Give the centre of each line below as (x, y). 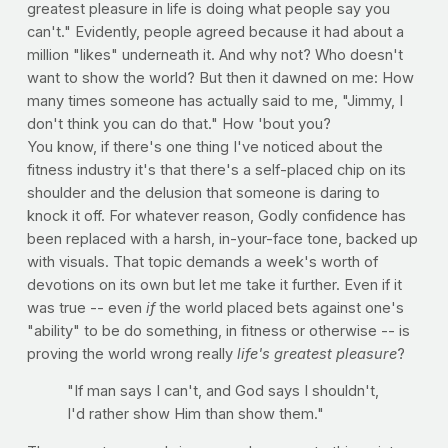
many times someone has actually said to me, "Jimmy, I (214, 100)
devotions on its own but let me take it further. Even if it (214, 284)
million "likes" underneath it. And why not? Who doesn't (214, 54)
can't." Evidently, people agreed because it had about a (215, 31)
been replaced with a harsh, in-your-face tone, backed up (222, 238)
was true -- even (86, 307)
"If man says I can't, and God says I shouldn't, (222, 391)
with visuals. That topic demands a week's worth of (202, 261)
